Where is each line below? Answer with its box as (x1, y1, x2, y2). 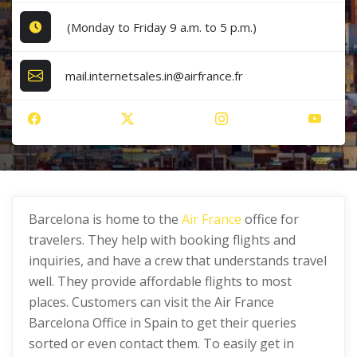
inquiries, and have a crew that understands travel (29, 252, 327, 269)
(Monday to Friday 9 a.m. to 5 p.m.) (65, 18, 257, 35)
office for (241, 210, 299, 228)
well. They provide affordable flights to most (29, 273, 292, 290)
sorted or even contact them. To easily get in (29, 335, 294, 352)
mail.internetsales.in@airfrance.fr (65, 67, 244, 84)
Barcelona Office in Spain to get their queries (29, 314, 296, 331)
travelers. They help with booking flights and (29, 231, 296, 249)
